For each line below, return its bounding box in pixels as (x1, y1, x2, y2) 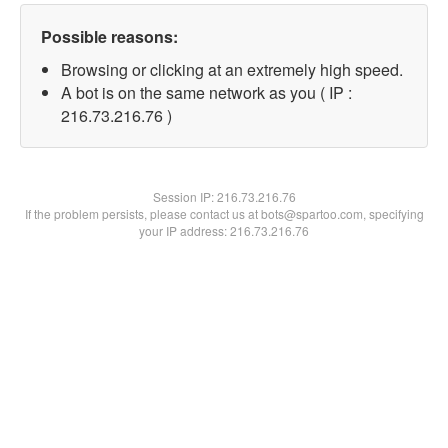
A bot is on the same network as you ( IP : (61, 81, 352, 104)
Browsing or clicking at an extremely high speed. (61, 58, 403, 81)
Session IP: (152, 188, 217, 205)
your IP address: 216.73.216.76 (139, 222, 309, 239)
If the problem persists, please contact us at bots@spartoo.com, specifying (24, 205, 424, 222)
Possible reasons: (41, 25, 178, 48)
